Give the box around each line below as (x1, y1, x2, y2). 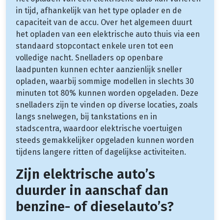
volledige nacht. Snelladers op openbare (16, 53, 163, 62)
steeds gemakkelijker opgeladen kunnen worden (16, 135, 194, 145)
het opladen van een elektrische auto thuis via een (16, 29, 200, 39)
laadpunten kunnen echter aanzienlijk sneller (16, 64, 182, 74)
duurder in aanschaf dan (16, 182, 168, 198)
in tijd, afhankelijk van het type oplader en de (16, 5, 182, 15)
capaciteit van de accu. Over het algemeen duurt (16, 17, 192, 27)
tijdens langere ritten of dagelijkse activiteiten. (16, 147, 186, 157)
